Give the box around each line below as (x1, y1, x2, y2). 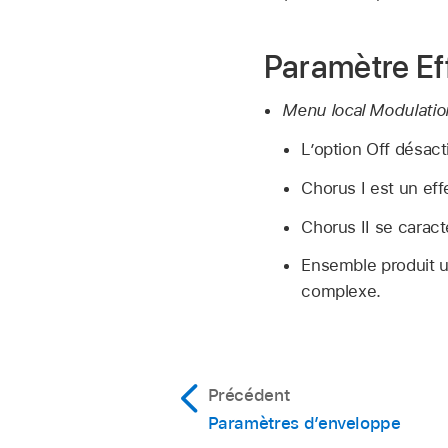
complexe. (301, 281, 382, 302)
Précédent (207, 385, 290, 406)
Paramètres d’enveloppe (207, 413, 401, 434)
